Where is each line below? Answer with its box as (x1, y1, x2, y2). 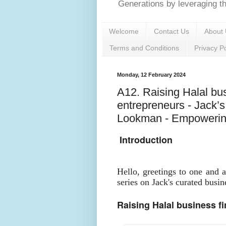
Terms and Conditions (109, 43, 179, 52)
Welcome (109, 27, 139, 35)
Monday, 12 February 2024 (117, 71, 186, 78)
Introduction (120, 133, 173, 146)
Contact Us (154, 27, 189, 35)
